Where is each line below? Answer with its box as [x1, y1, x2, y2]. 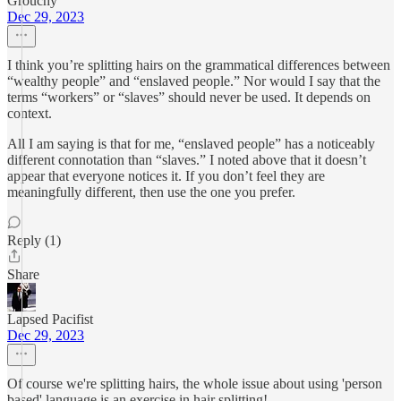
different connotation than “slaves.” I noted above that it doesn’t [7, 152, 366, 167]
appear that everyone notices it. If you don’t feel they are [7, 168, 325, 183]
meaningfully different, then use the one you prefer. [7, 184, 295, 200]
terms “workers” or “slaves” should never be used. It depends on [7, 90, 371, 105]
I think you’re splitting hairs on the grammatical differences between [7, 57, 390, 73]
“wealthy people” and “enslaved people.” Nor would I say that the [7, 73, 380, 89]
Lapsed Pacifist [7, 311, 93, 327]
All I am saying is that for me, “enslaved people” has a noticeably [7, 136, 375, 151]
